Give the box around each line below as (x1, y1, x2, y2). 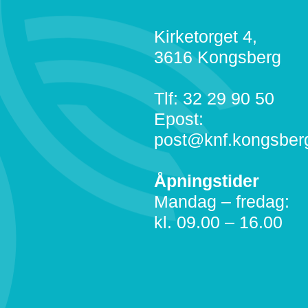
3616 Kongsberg (154, 47, 281, 67)
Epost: (154, 109, 203, 129)
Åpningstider (154, 171, 259, 190)
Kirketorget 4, (154, 27, 257, 46)
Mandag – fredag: (154, 192, 289, 211)
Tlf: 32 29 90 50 (154, 89, 274, 108)
